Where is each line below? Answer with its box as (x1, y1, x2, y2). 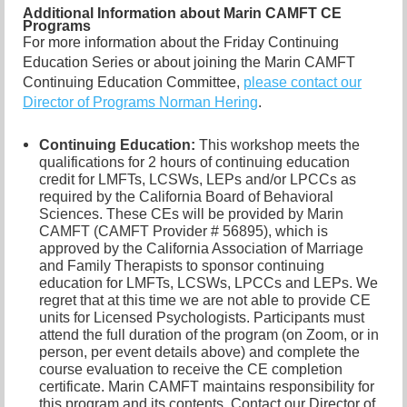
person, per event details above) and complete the (39, 343, 360, 360)
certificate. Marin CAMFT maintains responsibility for (39, 378, 374, 394)
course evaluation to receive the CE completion (39, 361, 342, 377)
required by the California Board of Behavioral (39, 188, 333, 204)
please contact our (243, 74, 362, 91)
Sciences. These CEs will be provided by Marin (39, 205, 343, 222)
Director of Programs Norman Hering (23, 94, 258, 111)
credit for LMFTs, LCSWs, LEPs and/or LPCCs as (39, 171, 356, 187)
